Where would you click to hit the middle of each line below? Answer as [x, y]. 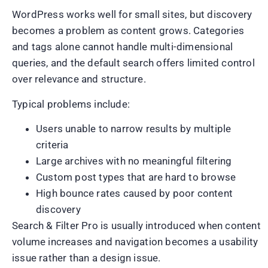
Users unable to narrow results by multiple [134, 129]
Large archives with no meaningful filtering [134, 161]
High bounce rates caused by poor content [135, 194]
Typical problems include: [71, 104]
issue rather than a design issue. [86, 258]
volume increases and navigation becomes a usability [135, 242]
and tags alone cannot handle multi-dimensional [123, 47]
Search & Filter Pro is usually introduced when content [136, 226]
